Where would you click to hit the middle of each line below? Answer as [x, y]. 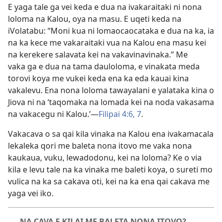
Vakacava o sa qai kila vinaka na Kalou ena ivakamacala [111, 134]
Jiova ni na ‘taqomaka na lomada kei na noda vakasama [111, 102]
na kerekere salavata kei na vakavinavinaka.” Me [98, 54]
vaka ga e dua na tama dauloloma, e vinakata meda [104, 66]
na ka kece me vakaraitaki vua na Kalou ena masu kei [107, 42]
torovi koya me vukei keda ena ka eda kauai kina [98, 78]
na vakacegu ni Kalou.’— [53, 114]
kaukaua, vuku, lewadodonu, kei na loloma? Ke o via [105, 157]
